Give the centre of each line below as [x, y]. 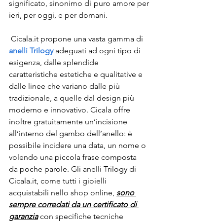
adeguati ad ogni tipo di [98, 51]
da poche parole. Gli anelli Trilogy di [74, 169]
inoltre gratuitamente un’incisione [69, 122]
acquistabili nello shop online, [63, 193]
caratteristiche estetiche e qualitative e [77, 74]
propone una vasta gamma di [93, 39]
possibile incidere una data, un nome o [78, 145]
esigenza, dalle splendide [55, 62]
